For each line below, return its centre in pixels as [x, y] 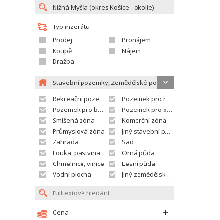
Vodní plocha [72, 174]
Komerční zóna [144, 120]
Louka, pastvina [76, 153]
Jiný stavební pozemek [143, 131]
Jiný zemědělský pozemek [144, 174]
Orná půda [138, 153]
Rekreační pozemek [76, 99]
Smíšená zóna [74, 120]
